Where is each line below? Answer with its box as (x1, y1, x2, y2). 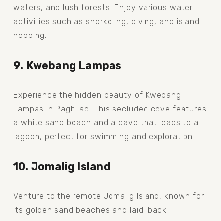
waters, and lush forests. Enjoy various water (13, 2, 193, 12)
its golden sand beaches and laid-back (13, 205, 167, 215)
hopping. (13, 30, 47, 40)
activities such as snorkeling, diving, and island (13, 16, 200, 26)
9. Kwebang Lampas (13, 59, 122, 72)
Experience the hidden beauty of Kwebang (13, 90, 182, 100)
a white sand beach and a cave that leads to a (13, 117, 199, 127)
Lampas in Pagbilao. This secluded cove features (13, 104, 207, 113)
